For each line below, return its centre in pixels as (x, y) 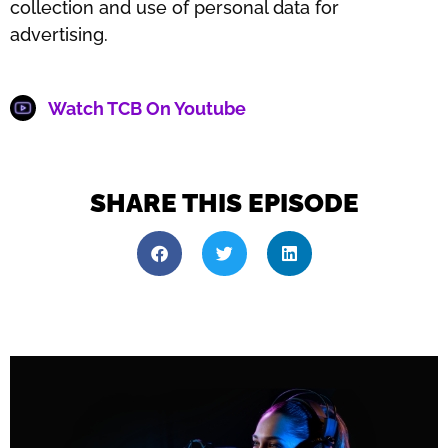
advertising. (59, 35)
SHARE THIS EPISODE (224, 202)
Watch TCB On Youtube (146, 108)
